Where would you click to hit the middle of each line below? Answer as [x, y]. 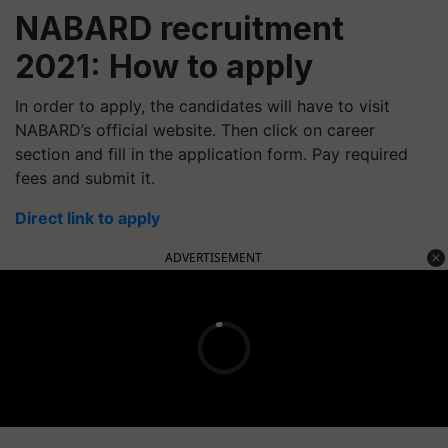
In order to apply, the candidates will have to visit [202, 105]
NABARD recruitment [179, 28]
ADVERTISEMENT [213, 257]
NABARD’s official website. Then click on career [195, 129]
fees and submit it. [85, 177]
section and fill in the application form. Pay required [211, 153]
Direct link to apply [87, 217]
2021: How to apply [164, 66]
